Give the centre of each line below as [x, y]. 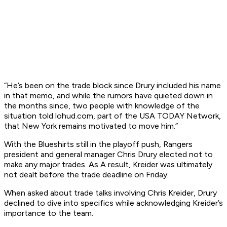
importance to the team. [50, 213]
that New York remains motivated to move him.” [91, 126]
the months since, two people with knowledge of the [102, 106]
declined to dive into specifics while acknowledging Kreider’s [113, 203]
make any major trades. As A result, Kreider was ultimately [108, 165]
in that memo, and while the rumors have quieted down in [108, 96]
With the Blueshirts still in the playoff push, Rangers [98, 144]
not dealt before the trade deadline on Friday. [87, 175]
